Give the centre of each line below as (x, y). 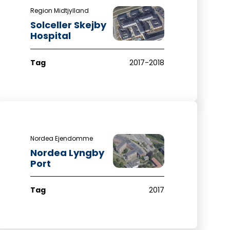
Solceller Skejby (68, 25)
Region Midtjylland (59, 11)
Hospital (50, 36)
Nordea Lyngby (67, 152)
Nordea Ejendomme (61, 138)
